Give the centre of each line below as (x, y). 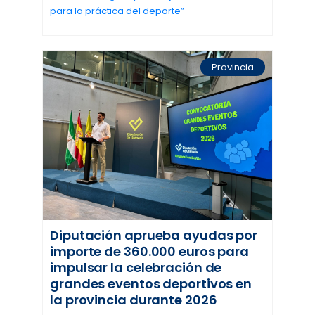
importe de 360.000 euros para (150, 252)
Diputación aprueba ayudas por (154, 236)
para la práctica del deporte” (117, 11)
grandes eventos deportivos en (151, 284)
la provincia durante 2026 (134, 300)
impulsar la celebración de (136, 268)
